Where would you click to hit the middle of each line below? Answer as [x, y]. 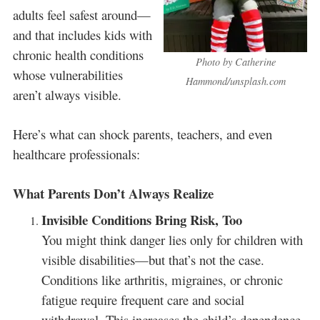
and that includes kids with [82, 35]
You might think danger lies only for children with [172, 239]
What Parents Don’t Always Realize [113, 194]
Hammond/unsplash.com [235, 81]
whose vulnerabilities [67, 75]
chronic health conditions [78, 55]
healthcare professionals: [76, 154]
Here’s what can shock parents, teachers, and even [142, 134]
